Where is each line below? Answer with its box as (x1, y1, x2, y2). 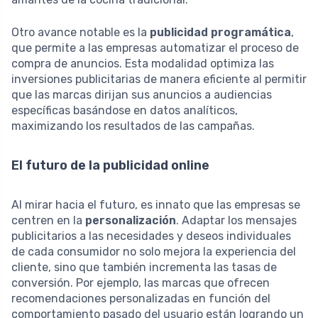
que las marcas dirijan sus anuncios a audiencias (11, 88, 272, 102)
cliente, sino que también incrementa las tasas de (11, 261, 277, 275)
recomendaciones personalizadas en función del (11, 292, 270, 306)
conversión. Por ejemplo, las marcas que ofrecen (11, 276, 270, 290)
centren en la (11, 214, 85, 228)
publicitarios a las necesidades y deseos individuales (11, 229, 291, 243)
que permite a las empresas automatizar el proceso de (11, 41, 299, 55)
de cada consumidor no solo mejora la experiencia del (11, 245, 296, 259)
